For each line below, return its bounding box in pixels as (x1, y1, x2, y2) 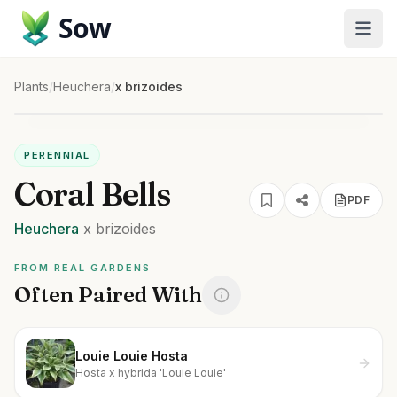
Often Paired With (14, 282, 202, 307)
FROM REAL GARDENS (14, 261, 151, 274)
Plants (14, 79, 49, 94)
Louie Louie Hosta (75, 347, 188, 363)
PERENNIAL (24, 149, 90, 161)
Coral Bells (14, 175, 171, 214)
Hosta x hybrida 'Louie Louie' (75, 365, 226, 379)
